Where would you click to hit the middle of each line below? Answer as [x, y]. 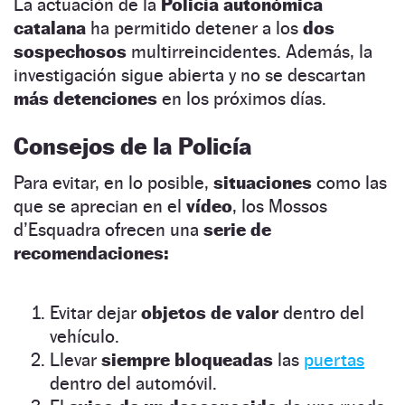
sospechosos [70, 51]
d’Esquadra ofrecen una [108, 229]
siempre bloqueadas [187, 359]
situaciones [263, 182]
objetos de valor [210, 312]
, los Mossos [280, 206]
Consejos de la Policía [133, 146]
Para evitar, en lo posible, [113, 182]
